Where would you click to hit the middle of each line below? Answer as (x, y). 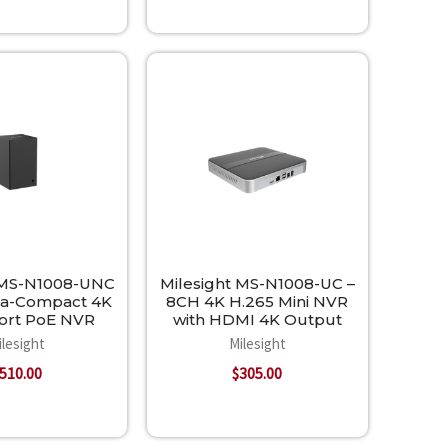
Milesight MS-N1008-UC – (257, 283)
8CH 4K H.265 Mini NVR (257, 301)
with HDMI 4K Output (257, 319)
